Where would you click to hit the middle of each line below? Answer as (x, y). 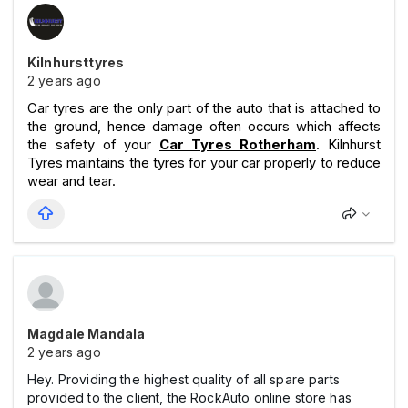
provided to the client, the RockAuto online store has (189, 397)
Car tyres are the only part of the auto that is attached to (204, 108)
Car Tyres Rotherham (238, 144)
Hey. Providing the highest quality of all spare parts (184, 379)
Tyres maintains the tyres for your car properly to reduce (204, 163)
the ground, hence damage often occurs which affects (204, 126)
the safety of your (93, 144)
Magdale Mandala (87, 333)
